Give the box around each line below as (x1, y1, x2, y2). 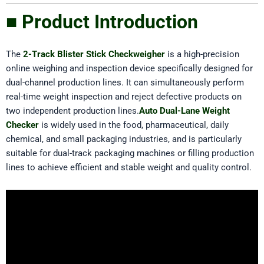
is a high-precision (165, 49, 239, 60)
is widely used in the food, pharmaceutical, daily (39, 120, 229, 131)
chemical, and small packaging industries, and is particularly (6, 134, 242, 145)
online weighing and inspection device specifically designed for (6, 63, 253, 74)
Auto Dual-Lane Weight (139, 105, 230, 117)
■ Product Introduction (6, 10, 198, 33)
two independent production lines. (6, 105, 139, 117)
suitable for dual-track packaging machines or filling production (6, 148, 254, 159)
